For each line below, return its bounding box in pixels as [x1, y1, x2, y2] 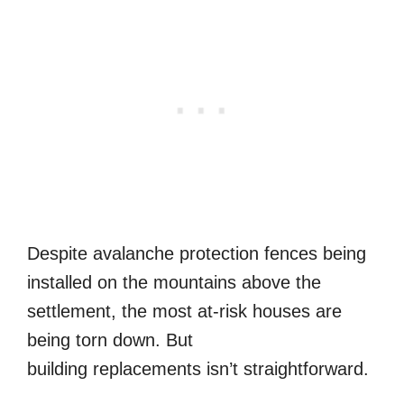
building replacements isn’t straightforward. [27, 359, 369, 380]
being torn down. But [27, 330, 193, 351]
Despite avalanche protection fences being [27, 243, 366, 264]
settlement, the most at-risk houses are [27, 301, 342, 322]
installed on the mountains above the [27, 272, 321, 293]
